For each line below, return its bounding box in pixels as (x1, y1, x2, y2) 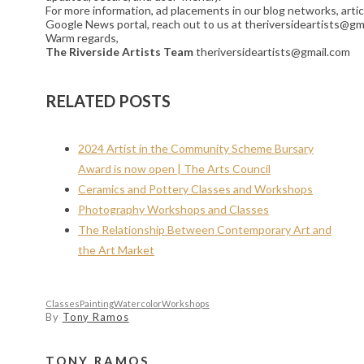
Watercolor (114, 298, 162, 310)
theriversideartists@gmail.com (193, 45, 355, 59)
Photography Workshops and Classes (78, 202, 269, 217)
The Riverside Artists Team (45, 45, 193, 59)
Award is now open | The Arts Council (78, 162, 271, 176)
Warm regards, (45, 31, 119, 45)
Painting (80, 298, 114, 310)
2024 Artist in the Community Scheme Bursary (78, 141, 314, 156)
